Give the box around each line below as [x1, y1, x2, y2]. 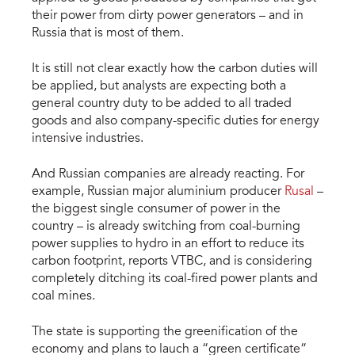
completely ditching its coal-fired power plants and [32, 272, 318, 285]
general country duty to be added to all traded [32, 97, 292, 110]
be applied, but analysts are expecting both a [32, 79, 286, 93]
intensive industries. [32, 132, 143, 145]
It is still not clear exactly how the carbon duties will [32, 62, 318, 75]
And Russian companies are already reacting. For [32, 167, 304, 181]
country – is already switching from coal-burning [32, 219, 300, 233]
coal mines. [32, 289, 95, 303]
